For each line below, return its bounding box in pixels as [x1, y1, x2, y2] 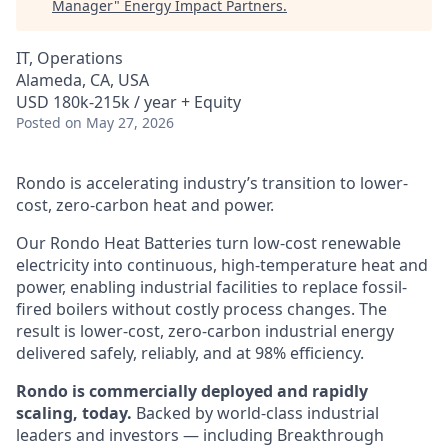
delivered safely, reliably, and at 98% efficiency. [16, 342, 364, 364]
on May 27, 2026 [65, 113, 174, 132]
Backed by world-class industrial [132, 402, 379, 424]
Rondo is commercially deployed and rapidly [16, 380, 368, 402]
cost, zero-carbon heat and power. [16, 194, 274, 216]
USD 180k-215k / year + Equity [16, 91, 241, 113]
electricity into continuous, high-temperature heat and [16, 254, 428, 276]
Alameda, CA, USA [16, 69, 149, 91]
